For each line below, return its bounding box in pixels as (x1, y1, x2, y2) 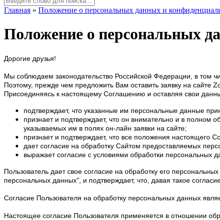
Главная (4, 6, 30, 14)
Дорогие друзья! (4, 54, 56, 62)
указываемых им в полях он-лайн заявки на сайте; (24, 124, 187, 132)
